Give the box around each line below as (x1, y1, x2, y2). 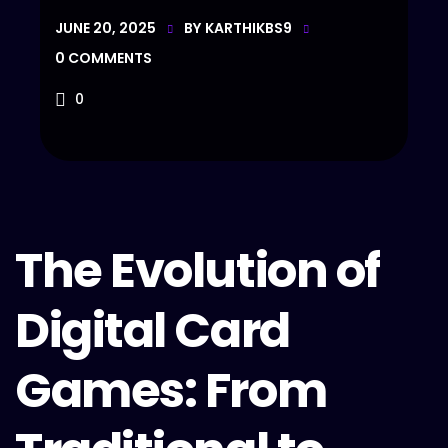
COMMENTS (68, 48, 152, 68)
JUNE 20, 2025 (55, 18, 156, 38)
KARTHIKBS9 (205, 18, 293, 38)
